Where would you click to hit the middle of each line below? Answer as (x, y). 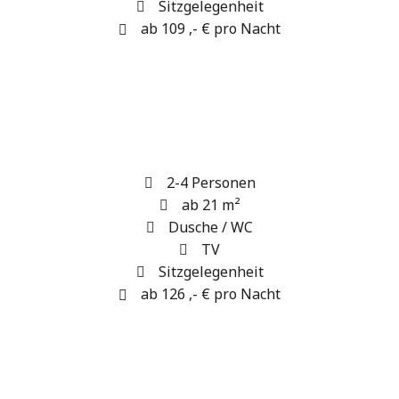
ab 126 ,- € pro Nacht (211, 294)
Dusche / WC (211, 227)
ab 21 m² (211, 205)
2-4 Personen (211, 183)
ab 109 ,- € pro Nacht (211, 28)
